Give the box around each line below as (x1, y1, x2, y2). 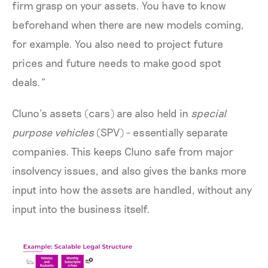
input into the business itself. (12, 202, 150, 215)
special (191, 106, 226, 120)
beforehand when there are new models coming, (12, 17, 244, 31)
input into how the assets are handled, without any (12, 182, 252, 196)
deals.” (12, 75, 45, 89)
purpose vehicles (12, 125, 94, 139)
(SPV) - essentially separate (94, 125, 228, 139)
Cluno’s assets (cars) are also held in (12, 106, 191, 120)
